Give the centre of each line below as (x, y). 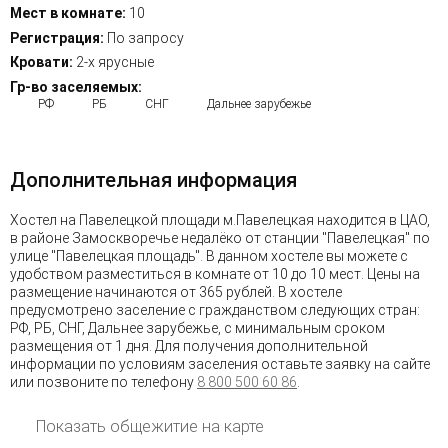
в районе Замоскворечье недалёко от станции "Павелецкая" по (220, 237)
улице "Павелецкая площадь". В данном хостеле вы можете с (209, 255)
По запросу (144, 37)
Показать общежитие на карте (150, 426)
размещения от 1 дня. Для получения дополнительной (189, 345)
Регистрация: (57, 37)
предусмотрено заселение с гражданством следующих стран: (215, 309)
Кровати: (41, 62)
